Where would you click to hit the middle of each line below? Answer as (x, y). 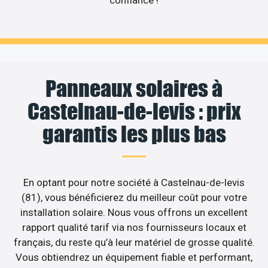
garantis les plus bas (134, 134)
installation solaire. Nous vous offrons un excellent (134, 212)
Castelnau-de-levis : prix (134, 111)
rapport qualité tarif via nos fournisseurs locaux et (134, 227)
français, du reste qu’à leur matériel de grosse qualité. (134, 242)
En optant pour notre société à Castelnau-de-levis (134, 182)
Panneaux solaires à (134, 88)
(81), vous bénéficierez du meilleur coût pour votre (134, 197)
